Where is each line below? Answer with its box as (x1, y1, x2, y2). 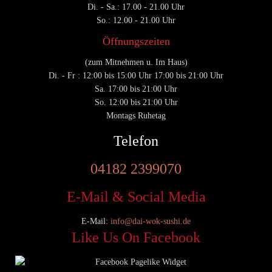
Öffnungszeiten (102, 35, 170, 47)
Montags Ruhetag (106, 110, 166, 120)
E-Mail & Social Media (66, 188, 206, 205)
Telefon (114, 132, 158, 149)
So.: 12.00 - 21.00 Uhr (97, 15, 175, 25)
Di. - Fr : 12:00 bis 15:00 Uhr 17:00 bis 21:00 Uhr (49, 70, 223, 80)
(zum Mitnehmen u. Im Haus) (84, 57, 188, 67)
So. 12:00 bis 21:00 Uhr (94, 97, 178, 107)
